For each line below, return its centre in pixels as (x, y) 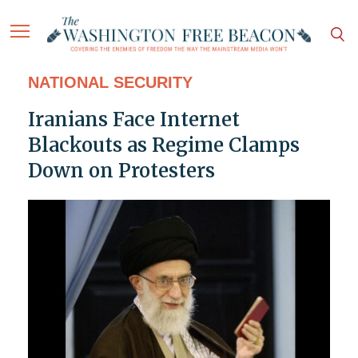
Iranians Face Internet (133, 120)
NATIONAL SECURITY (110, 83)
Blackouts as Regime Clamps (163, 145)
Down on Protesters (121, 171)
